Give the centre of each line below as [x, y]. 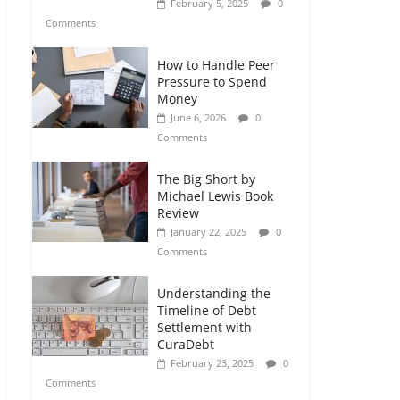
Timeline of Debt [207, 310]
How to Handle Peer [216, 65]
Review [178, 213]
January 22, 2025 [208, 232]
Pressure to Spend [212, 82]
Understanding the [214, 293]
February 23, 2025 [212, 363]
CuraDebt [186, 344]
